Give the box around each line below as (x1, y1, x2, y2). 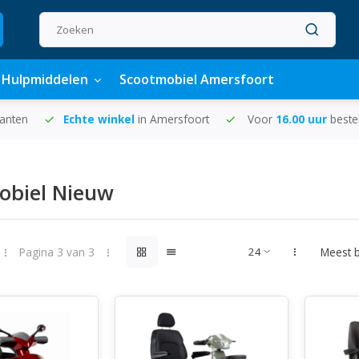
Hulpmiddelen (2, 71, 88, 88)
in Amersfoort (138, 111, 209, 127)
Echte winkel (63, 111, 138, 127)
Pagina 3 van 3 (18, 244, 95, 260)
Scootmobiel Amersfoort (119, 71, 274, 88)
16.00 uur (276, 111, 330, 127)
